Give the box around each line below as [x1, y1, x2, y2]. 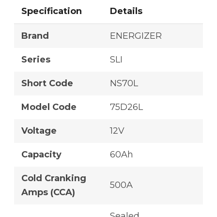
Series [21, 54, 50, 65]
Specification [21, 6, 82, 17]
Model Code [21, 102, 77, 113]
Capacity [21, 149, 62, 160]
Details [110, 6, 142, 17]
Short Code [21, 78, 73, 89]
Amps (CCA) [21, 187, 75, 198]
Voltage [21, 125, 57, 137]
